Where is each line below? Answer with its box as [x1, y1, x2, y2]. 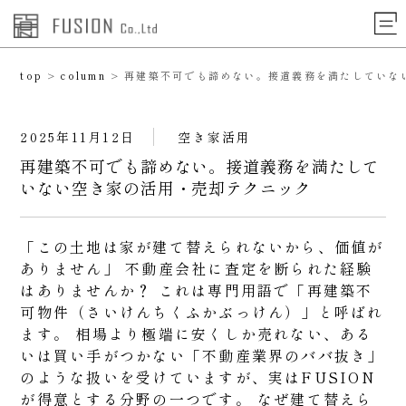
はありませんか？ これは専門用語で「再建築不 [20, 279, 373, 301]
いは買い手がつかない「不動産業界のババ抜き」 [20, 344, 384, 366]
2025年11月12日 [20, 128, 136, 146]
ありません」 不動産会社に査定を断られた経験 [20, 257, 373, 279]
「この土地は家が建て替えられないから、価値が [20, 236, 384, 257]
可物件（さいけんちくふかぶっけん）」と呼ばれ [20, 301, 384, 323]
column [61, 68, 106, 82]
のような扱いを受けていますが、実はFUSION [20, 366, 376, 388]
